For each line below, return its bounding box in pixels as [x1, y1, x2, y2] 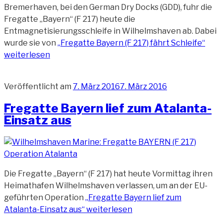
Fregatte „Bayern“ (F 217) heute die [4, 14, 135, 24]
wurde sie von [4, 38, 57, 48]
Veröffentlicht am [4, 82, 71, 92]
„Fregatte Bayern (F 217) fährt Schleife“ [57, 38, 205, 48]
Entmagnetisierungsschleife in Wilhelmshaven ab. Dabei [4, 26, 217, 36]
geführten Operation [4, 193, 85, 203]
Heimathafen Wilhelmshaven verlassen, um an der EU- [4, 181, 208, 191]
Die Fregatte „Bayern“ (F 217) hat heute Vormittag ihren [4, 169, 213, 179]
